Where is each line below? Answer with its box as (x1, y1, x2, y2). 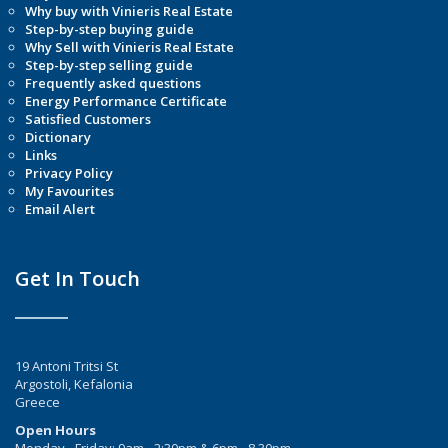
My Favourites (25, 181, 114, 200)
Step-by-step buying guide (25, 19, 194, 38)
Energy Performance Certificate (25, 91, 227, 110)
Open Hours (15, 420, 96, 439)
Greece (15, 392, 60, 411)
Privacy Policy (25, 163, 113, 182)
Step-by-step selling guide (25, 55, 193, 74)
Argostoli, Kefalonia (15, 374, 133, 393)
